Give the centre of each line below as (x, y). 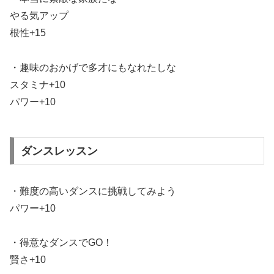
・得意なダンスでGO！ (61, 243)
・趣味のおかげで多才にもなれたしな (93, 67)
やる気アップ (39, 15)
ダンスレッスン (59, 151)
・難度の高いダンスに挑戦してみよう (93, 191)
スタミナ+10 (38, 84)
